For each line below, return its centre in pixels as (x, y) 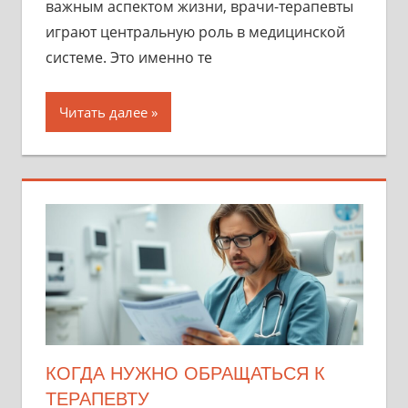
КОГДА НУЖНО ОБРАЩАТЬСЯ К (185, 373)
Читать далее (103, 112)
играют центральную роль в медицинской (195, 31)
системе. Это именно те (128, 57)
